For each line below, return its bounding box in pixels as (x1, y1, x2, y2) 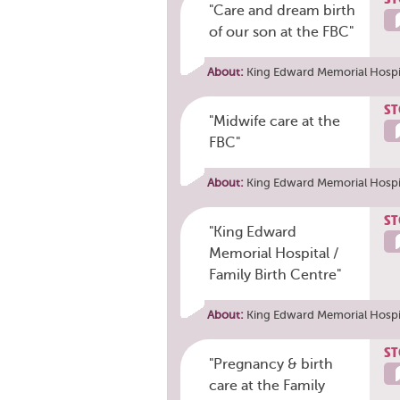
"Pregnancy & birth (208, 355, 333, 372)
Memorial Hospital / (208, 245, 338, 262)
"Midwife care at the (208, 112, 340, 129)
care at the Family (208, 377, 325, 394)
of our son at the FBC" (208, 23, 354, 40)
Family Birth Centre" (208, 266, 341, 283)
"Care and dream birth (208, 2, 355, 19)
